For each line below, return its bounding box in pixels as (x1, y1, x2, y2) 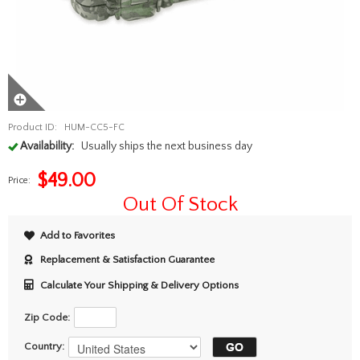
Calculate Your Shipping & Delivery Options (40, 280, 239, 291)
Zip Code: (24, 312, 70, 323)
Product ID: (8, 122, 57, 133)
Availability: (20, 140, 74, 153)
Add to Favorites (40, 230, 115, 241)
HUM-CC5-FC (63, 122, 125, 133)
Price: (8, 175, 31, 186)
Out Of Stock (122, 193, 238, 216)
